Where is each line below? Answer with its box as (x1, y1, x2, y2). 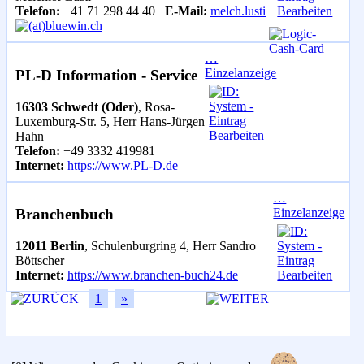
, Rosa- (138, 99, 175, 114)
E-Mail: (165, 4, 207, 19)
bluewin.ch (45, 19, 102, 33)
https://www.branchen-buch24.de (67, 268, 238, 283)
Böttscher (15, 253, 64, 268)
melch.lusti (210, 4, 266, 19)
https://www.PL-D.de (67, 158, 178, 172)
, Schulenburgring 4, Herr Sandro (84, 239, 256, 253)
